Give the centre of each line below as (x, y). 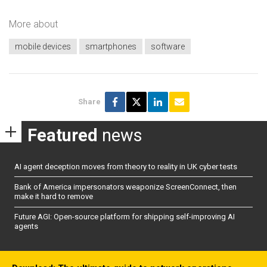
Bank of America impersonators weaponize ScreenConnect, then (125, 187)
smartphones (111, 46)
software (168, 46)
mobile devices (43, 46)
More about (33, 24)
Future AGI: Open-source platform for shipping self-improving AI (125, 217)
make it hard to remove (54, 196)
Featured (63, 135)
